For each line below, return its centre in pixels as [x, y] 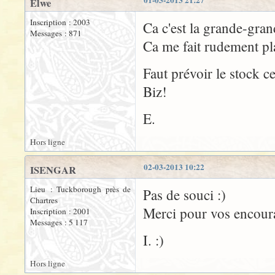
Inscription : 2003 [60, 22]
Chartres [44, 200]
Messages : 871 [56, 33]
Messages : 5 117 [59, 222]
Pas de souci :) [184, 194]
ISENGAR [53, 170]
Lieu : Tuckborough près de [80, 189]
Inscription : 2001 [60, 211]
